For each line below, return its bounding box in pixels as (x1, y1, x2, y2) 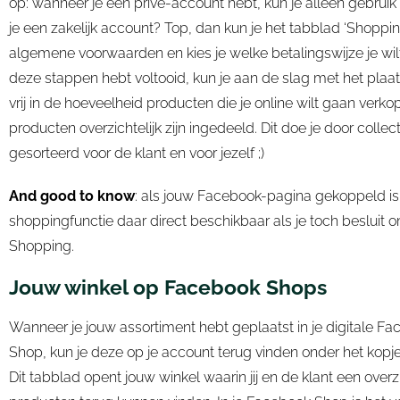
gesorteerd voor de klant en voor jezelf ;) (9, 145, 268, 162)
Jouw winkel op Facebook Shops (9, 275, 327, 300)
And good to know (9, 187, 135, 205)
